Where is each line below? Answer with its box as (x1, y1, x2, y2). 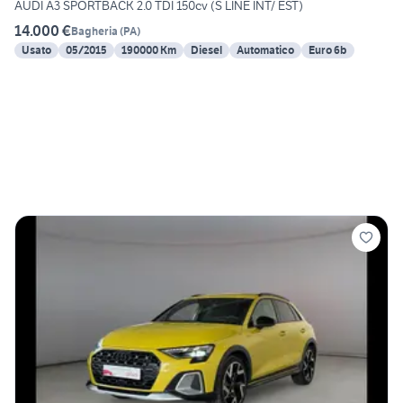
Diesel (191, 43, 222, 58)
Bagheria (71, 23, 118, 38)
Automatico (237, 43, 294, 58)
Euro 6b (309, 43, 347, 58)
